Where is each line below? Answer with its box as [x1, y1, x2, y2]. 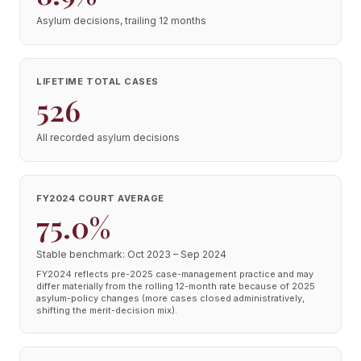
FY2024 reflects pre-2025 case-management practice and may [36, 268, 313, 280]
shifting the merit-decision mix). [36, 305, 177, 316]
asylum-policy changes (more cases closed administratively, [36, 293, 305, 304]
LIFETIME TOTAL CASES [36, 76, 159, 87]
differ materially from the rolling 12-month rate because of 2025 [36, 280, 315, 292]
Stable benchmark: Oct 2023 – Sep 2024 [36, 248, 226, 260]
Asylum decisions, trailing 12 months [36, 15, 206, 27]
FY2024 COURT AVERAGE [36, 193, 164, 204]
